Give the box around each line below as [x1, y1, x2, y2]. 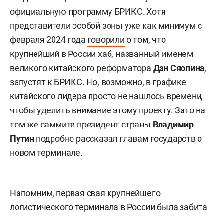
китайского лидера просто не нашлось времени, [10, 91, 203, 101]
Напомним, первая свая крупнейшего [10, 187, 161, 198]
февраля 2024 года [10, 34, 88, 45]
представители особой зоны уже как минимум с [10, 20, 202, 31]
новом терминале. [10, 147, 83, 158]
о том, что [124, 34, 166, 45]
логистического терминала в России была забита [10, 201, 207, 212]
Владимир [152, 119, 194, 129]
